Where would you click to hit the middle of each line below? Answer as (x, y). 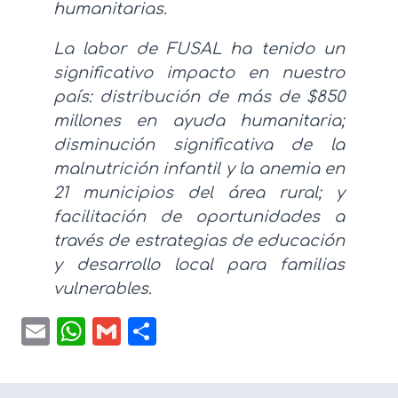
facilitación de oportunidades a (199, 216)
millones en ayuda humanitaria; (199, 120)
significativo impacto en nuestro (199, 72)
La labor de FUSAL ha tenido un (199, 48)
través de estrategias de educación (199, 240)
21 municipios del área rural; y (199, 192)
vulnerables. (107, 288)
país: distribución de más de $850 (199, 96)
